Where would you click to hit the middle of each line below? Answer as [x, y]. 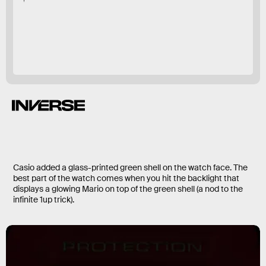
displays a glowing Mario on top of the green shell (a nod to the [128, 189]
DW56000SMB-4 [115, 27]
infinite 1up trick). [44, 200]
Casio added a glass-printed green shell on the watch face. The [130, 168]
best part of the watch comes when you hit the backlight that [126, 178]
